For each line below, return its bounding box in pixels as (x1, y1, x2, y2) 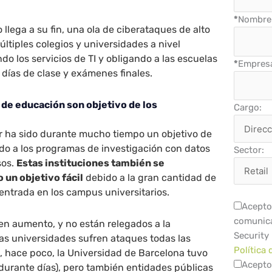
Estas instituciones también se (16, 157, 165, 169)
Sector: (234, 144, 265, 155)
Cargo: (234, 102, 262, 114)
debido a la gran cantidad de (83, 171, 217, 183)
